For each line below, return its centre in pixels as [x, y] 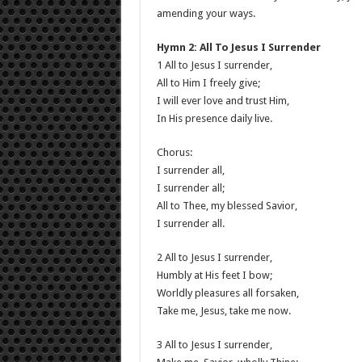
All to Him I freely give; [208, 83]
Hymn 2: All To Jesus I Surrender [238, 47]
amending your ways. [206, 13]
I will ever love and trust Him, [223, 101]
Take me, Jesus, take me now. [223, 311]
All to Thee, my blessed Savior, [227, 206]
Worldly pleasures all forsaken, [227, 293]
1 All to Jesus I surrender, [214, 65]
